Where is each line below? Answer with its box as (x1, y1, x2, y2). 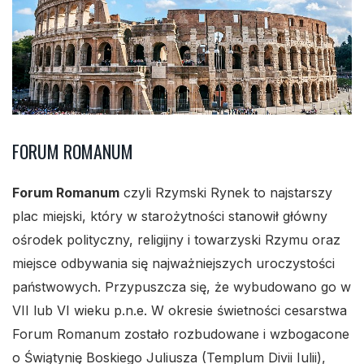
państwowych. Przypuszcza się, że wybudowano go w (12, 279, 351, 296)
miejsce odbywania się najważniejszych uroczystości (12, 255, 335, 272)
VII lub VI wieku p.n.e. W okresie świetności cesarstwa (12, 302, 347, 319)
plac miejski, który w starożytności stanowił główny (12, 208, 327, 225)
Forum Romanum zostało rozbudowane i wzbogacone (12, 326, 349, 343)
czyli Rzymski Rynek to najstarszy (119, 184, 332, 201)
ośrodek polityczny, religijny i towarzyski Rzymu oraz (12, 232, 340, 249)
